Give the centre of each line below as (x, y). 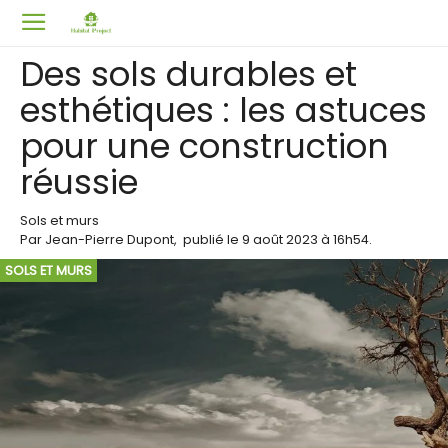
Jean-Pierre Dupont (109, 239)
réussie (79, 182)
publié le (212, 239)
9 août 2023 (280, 239)
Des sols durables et (188, 74)
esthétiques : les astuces (223, 110)
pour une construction (204, 146)
